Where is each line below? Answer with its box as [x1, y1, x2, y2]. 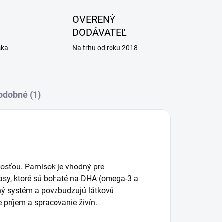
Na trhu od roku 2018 [72, 44, 138, 52]
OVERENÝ [72, 13, 115, 25]
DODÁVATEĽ [72, 26, 127, 38]
